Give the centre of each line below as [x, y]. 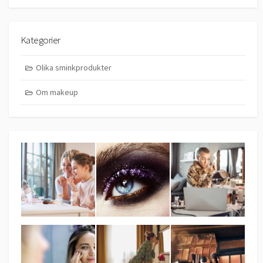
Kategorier [41, 40]
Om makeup [57, 92]
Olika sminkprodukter [73, 67]
